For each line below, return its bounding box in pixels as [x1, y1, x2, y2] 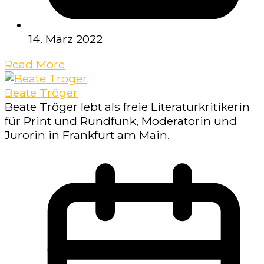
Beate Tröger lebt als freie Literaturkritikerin [5, 100, 250, 114]
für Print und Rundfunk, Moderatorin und [5, 114, 237, 128]
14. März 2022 [28, 32, 103, 47]
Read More [5, 57, 65, 72]
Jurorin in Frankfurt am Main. [5, 128, 170, 143]
